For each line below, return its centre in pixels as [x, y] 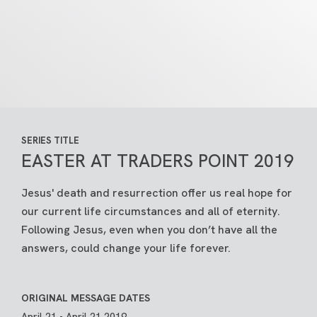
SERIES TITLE [50, 140]
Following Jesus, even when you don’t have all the [149, 230]
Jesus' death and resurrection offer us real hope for [157, 193]
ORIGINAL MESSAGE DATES [86, 298]
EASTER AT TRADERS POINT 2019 [157, 161]
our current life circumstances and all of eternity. [151, 211]
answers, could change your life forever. [126, 248]
